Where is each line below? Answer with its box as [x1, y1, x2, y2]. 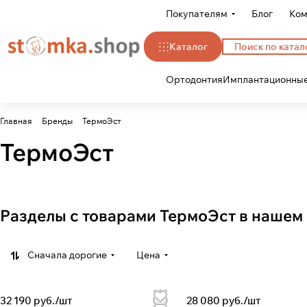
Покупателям [166, 8, 228, 20]
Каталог [169, 40, 208, 53]
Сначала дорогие [27, 249, 107, 261]
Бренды [42, 116, 73, 126]
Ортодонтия [166, 73, 223, 86]
